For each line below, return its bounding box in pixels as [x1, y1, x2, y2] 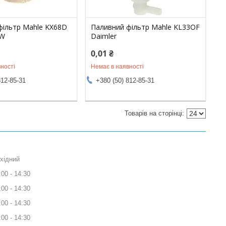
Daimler [91, 31, 117, 41]
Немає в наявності [91, 63, 144, 70]
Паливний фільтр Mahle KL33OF [91, 22, 200, 32]
